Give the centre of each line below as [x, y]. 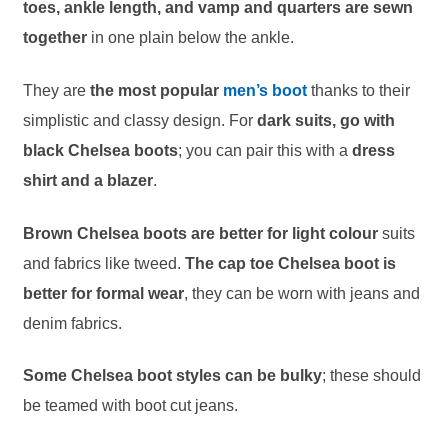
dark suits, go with [325, 121]
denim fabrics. [72, 323]
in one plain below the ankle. [190, 38]
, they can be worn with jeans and [301, 293]
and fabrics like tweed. [103, 263]
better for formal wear [103, 293]
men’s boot [264, 91]
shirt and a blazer [87, 181]
